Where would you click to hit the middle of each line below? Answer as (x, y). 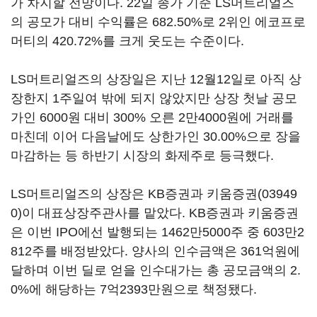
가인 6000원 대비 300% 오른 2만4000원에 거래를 (152, 117)
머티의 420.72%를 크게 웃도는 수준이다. (127, 41)
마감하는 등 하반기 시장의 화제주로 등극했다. (142, 156)
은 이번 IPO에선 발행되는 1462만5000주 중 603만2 (157, 232)
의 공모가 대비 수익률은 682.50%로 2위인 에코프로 (158, 22)
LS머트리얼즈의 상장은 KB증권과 (109, 194)
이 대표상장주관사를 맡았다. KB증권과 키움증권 (160, 213)
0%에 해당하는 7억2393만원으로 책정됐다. (134, 289)
